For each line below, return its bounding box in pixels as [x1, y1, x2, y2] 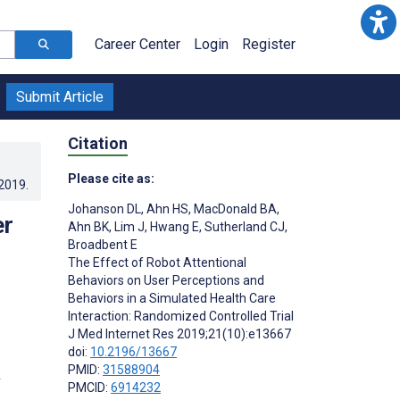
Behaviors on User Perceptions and [68, 272, 264, 287]
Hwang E [147, 219, 199, 234]
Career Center [95, 36, 180, 53]
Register [242, 36, 296, 53]
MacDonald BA [191, 201, 277, 216]
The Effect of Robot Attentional [68, 254, 246, 270]
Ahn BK [68, 219, 109, 234]
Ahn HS [144, 201, 188, 216]
